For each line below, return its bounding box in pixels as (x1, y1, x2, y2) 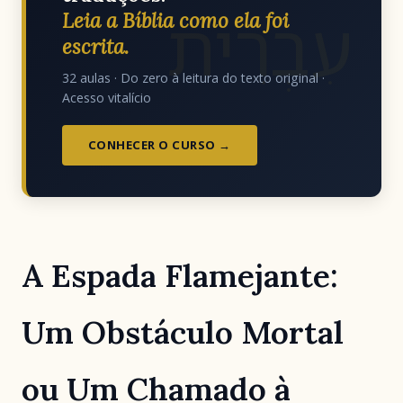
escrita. (62, 32, 129, 59)
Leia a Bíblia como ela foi (62, 6, 289, 33)
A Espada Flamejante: (22, 255, 338, 297)
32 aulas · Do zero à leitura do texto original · (62, 68, 325, 86)
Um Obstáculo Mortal (22, 312, 344, 354)
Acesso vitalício (62, 88, 151, 106)
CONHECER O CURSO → (87, 136, 231, 153)
